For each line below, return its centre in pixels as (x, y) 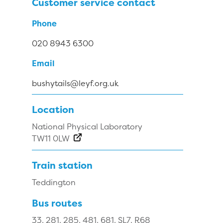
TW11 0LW (51, 139)
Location (53, 110)
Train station (62, 165)
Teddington (54, 182)
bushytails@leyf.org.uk (75, 83)
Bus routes (57, 203)
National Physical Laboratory (87, 127)
